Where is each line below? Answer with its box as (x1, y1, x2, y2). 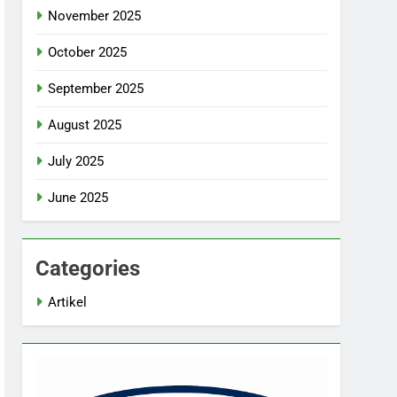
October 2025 (48, 44, 128, 60)
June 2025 (48, 190, 109, 206)
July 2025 (48, 153, 105, 169)
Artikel (48, 294, 88, 310)
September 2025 (48, 81, 144, 97)
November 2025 (48, 8, 142, 24)
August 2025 (48, 117, 122, 133)
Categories (35, 256, 141, 281)
